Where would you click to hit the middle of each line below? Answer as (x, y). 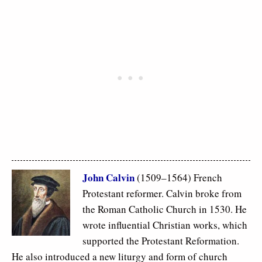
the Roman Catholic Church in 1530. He (165, 209)
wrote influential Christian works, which (165, 225)
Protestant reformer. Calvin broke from (162, 194)
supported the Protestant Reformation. (161, 241)
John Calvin (108, 178)
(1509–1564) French (178, 178)
